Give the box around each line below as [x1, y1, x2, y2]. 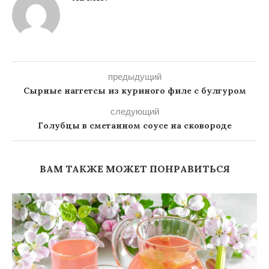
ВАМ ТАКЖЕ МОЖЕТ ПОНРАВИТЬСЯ [39, 163, 230, 175]
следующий [110, 106, 159, 117]
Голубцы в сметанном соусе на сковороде [37, 120, 232, 131]
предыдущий [107, 71, 162, 82]
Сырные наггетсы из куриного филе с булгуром [23, 85, 246, 97]
